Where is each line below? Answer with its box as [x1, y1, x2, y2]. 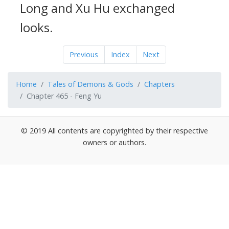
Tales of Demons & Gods [48, 79, 133, 89]
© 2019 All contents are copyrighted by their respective [21, 126, 208, 135]
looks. [20, 19, 53, 36]
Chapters [144, 79, 175, 89]
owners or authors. [83, 138, 146, 147]
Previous [70, 50, 98, 59]
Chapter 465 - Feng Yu [27, 91, 102, 101]
